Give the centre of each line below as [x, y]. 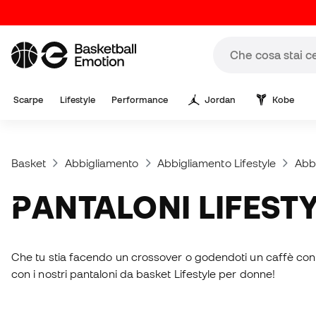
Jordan [220, 100]
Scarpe [29, 100]
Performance [140, 100]
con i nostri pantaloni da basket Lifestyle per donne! [144, 274]
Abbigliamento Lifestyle [217, 163]
